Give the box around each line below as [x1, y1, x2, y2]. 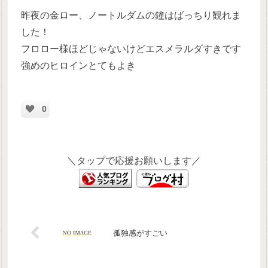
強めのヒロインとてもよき [21, 60, 136, 71]
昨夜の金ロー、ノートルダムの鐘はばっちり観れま [21, 10, 242, 20]
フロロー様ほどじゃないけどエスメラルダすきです [21, 43, 242, 54]
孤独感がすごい [113, 228, 168, 237]
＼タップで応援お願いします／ [67, 155, 201, 166]
